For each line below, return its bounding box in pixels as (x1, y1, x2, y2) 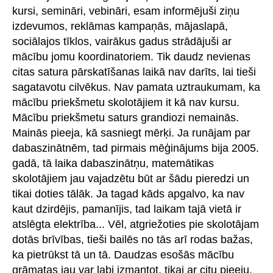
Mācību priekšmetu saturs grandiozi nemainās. (12, 111, 239, 124)
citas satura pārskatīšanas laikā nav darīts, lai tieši (12, 65, 256, 78)
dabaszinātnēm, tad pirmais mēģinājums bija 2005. (12, 141, 259, 154)
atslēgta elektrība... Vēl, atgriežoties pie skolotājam (12, 218, 259, 230)
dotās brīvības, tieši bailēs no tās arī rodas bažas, (12, 233, 253, 246)
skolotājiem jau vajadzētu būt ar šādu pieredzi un (12, 172, 249, 185)
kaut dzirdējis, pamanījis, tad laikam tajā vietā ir (12, 202, 241, 215)
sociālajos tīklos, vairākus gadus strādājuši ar (12, 35, 232, 48)
